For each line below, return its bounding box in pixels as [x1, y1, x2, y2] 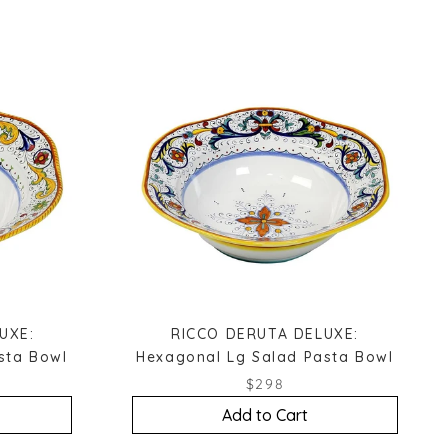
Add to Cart [222, 404, 308, 425]
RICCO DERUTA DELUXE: [170, 324, 359, 343]
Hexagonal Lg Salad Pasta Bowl [136, 347, 394, 366]
